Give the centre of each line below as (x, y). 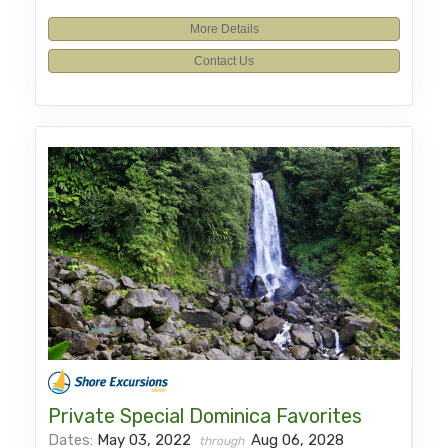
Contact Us (224, 61)
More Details (224, 29)
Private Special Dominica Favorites (205, 415)
